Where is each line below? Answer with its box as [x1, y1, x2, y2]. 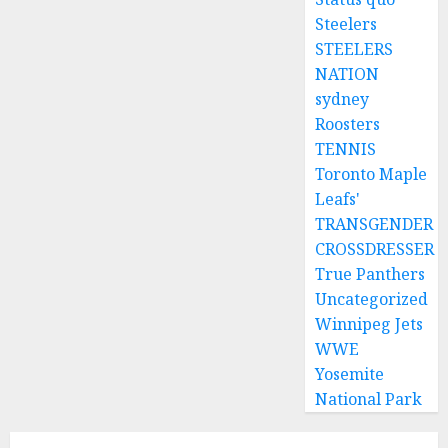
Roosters [315, 113, 381, 135]
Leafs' [315, 188, 361, 210]
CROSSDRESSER [315, 238, 435, 260]
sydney [315, 88, 370, 110]
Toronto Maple [315, 163, 428, 185]
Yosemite [315, 363, 385, 385]
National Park [315, 388, 423, 410]
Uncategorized [315, 288, 429, 310]
